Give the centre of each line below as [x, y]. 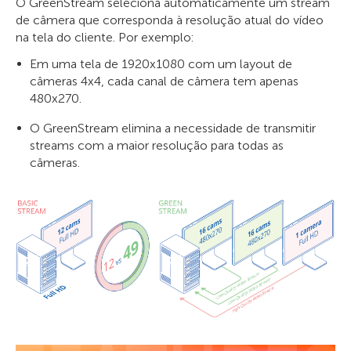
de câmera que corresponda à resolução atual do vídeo [170, 20]
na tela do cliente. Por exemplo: [105, 37]
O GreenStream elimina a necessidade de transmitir [173, 128]
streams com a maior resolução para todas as [157, 145]
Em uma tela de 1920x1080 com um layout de [161, 64]
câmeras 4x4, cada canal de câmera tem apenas [164, 81]
